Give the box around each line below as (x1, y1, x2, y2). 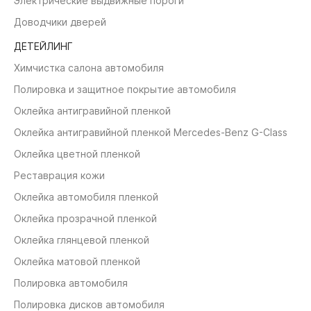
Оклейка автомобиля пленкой (14, 191, 158, 203)
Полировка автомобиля (14, 277, 128, 289)
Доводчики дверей (14, 16, 106, 28)
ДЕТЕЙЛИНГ (14, 40, 73, 53)
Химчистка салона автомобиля (14, 62, 164, 74)
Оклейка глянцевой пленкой (14, 234, 149, 246)
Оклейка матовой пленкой (14, 255, 140, 268)
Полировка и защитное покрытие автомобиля (14, 83, 236, 96)
